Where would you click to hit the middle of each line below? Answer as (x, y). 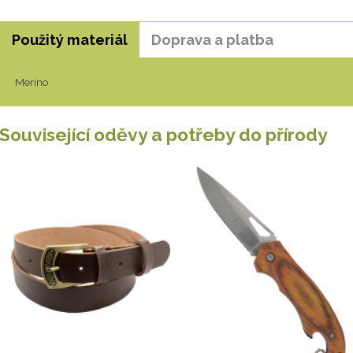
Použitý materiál (70, 40)
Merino (32, 82)
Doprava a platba (212, 40)
